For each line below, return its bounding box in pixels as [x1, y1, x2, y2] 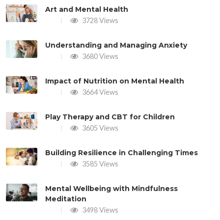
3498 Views [81, 205, 118, 214]
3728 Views [81, 16, 118, 25]
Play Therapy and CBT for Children [45, 112, 175, 121]
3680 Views [81, 52, 118, 60]
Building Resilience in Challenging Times [45, 148, 198, 157]
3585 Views [81, 159, 118, 168]
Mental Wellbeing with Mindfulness [45, 184, 178, 193]
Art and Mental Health [45, 4, 128, 14]
